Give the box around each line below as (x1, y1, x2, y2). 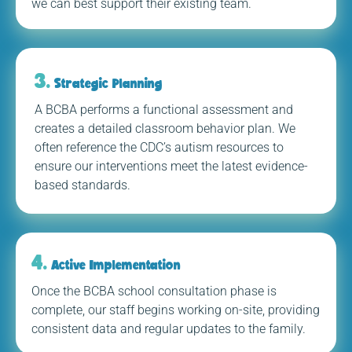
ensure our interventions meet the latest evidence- (35, 158, 308, 174)
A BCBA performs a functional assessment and (35, 101, 293, 117)
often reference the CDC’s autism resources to (35, 139, 284, 155)
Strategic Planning (50, 74, 163, 91)
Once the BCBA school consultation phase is (31, 283, 277, 299)
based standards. (35, 177, 130, 192)
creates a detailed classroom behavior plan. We (35, 120, 295, 136)
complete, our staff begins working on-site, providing (31, 302, 320, 317)
